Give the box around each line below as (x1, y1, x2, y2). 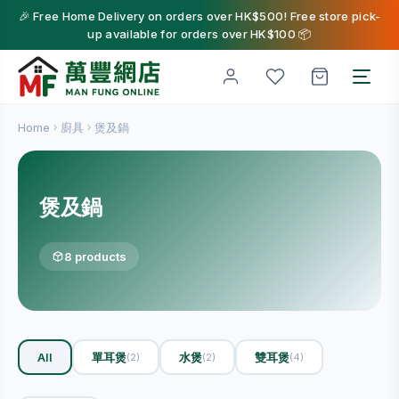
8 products (64, 249, 126, 264)
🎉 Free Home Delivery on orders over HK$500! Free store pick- (18, 9, 381, 23)
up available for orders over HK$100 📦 (87, 27, 312, 41)
